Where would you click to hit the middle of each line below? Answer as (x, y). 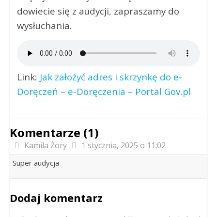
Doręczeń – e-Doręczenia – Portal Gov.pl (104, 92)
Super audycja (36, 163)
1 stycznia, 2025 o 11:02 (123, 145)
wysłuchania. (44, 26)
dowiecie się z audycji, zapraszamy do (98, 11)
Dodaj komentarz (56, 198)
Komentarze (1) (54, 132)
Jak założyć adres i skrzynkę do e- (111, 77)
